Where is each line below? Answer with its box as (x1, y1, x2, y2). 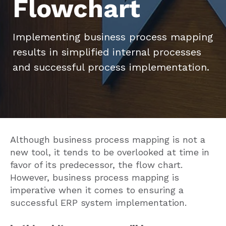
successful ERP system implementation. (10, 197, 187, 208)
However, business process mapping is (10, 172, 179, 183)
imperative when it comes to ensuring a (10, 185, 184, 195)
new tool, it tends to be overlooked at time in (10, 147, 209, 157)
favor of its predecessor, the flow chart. (10, 159, 183, 170)
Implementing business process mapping (13, 31, 213, 43)
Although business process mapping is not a (10, 134, 205, 145)
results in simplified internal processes (13, 46, 201, 58)
